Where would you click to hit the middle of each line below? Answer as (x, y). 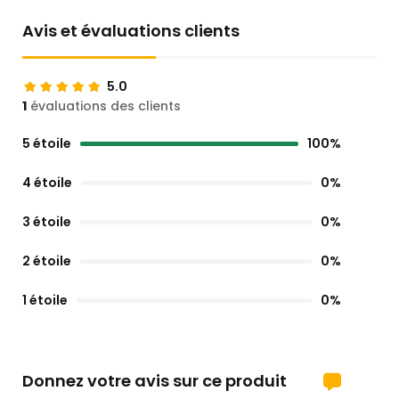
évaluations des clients (104, 106)
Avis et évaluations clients (131, 31)
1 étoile (45, 301)
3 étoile (47, 222)
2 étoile (47, 261)
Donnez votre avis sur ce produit (155, 381)
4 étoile (47, 183)
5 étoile (47, 144)
